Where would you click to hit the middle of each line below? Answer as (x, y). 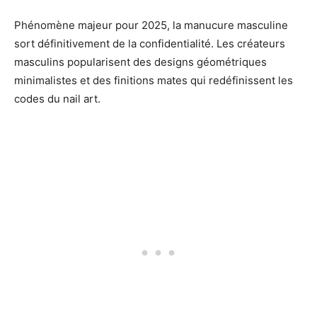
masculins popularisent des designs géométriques (140, 62)
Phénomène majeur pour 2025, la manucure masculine (151, 25)
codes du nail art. (57, 99)
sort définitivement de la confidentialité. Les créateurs (150, 44)
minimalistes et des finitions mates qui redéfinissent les (154, 81)
